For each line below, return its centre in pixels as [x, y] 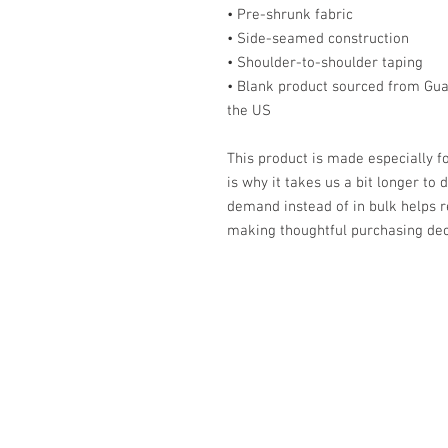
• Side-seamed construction [318, 39]
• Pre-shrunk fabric [290, 15]
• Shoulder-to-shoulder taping [325, 63]
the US [249, 111]
